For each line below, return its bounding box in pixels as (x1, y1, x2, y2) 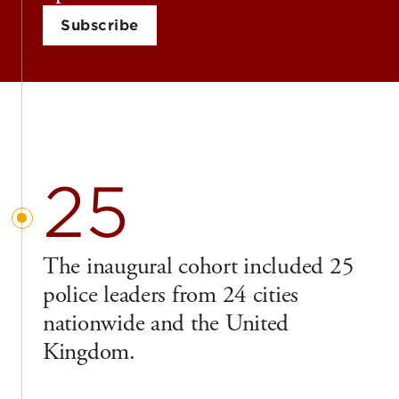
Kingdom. (43, 337, 135, 369)
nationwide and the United (43, 308, 289, 340)
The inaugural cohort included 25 (43, 251, 354, 283)
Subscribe (61, 17, 139, 35)
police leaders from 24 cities (43, 280, 299, 312)
